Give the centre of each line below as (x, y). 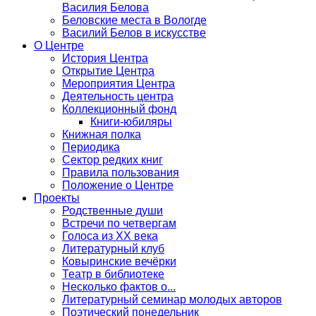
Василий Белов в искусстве (134, 32)
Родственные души (113, 210)
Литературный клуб (113, 248)
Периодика (91, 147)
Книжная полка (102, 134)
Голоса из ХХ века (110, 236)
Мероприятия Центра (119, 83)
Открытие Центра (108, 71)
